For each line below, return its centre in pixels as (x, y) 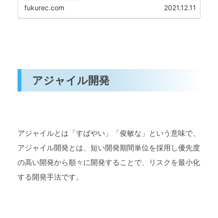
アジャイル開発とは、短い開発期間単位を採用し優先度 (109, 147)
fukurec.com (45, 7)
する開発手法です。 (50, 177)
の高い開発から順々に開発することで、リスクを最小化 (109, 162)
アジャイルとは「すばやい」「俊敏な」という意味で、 (109, 133)
